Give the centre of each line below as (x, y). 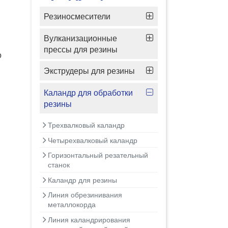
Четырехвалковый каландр (93, 140)
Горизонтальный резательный (98, 155)
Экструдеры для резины (89, 71)
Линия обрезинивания (85, 195)
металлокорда (72, 205)
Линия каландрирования (89, 219)
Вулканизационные (80, 38)
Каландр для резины (82, 180)
